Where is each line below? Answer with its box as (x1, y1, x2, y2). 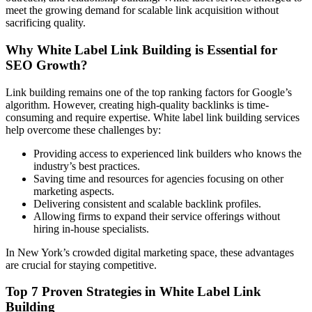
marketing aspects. (33, 185, 114, 197)
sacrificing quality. (6, 17, 86, 29)
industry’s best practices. (33, 159, 140, 172)
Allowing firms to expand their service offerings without (33, 210, 280, 222)
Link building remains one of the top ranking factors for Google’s (6, 86, 292, 98)
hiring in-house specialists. (33, 222, 149, 235)
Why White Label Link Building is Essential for (6, 42, 277, 57)
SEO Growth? (6, 57, 88, 72)
